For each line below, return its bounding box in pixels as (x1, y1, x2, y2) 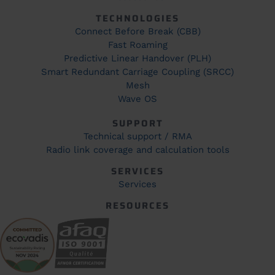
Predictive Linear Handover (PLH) (64, 52, 211, 64)
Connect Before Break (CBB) (74, 25, 201, 37)
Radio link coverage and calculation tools (45, 144, 230, 155)
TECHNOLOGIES (96, 10, 179, 26)
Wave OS (118, 93, 157, 104)
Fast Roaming (107, 39, 168, 50)
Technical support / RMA (83, 130, 192, 142)
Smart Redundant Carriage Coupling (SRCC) (41, 66, 234, 77)
